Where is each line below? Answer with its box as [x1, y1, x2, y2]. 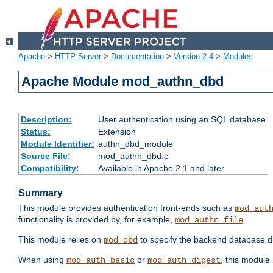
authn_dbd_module [97, 139, 173, 149]
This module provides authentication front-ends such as [18, 203, 235, 213]
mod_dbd [104, 235, 138, 246]
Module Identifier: [20, 139, 94, 149]
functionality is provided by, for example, [18, 214, 175, 225]
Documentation [111, 52, 164, 62]
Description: [20, 115, 72, 125]
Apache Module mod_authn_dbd [21, 74, 224, 90]
